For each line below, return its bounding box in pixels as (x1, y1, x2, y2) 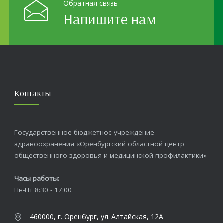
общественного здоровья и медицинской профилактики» (14, 151, 207, 160)
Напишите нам (63, 9, 156, 29)
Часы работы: (14, 174, 59, 183)
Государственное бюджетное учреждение (14, 128, 154, 137)
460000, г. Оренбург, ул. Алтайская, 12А (30, 212, 163, 222)
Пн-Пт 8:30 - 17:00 (14, 185, 72, 195)
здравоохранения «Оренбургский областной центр (14, 139, 184, 149)
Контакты (14, 87, 51, 99)
